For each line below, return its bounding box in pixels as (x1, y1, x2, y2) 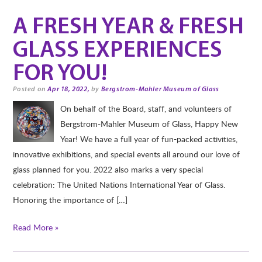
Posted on (13, 86, 48, 93)
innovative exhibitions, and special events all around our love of (13, 149, 240, 160)
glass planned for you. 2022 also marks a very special (13, 164, 204, 175)
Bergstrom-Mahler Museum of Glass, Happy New (60, 118, 238, 129)
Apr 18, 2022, (47, 86, 90, 93)
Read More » (13, 222, 59, 233)
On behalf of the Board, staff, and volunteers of (60, 103, 232, 114)
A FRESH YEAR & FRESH (13, 16, 244, 39)
